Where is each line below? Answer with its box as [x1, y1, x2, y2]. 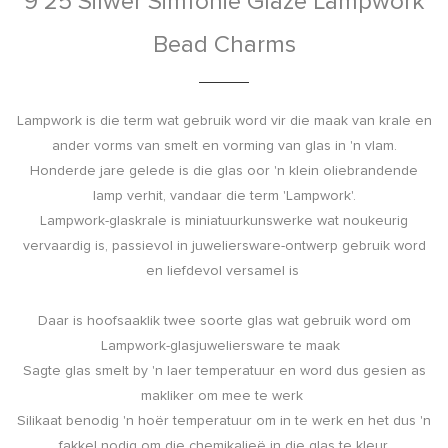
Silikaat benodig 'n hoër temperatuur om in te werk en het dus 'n [17, 413, 431, 428]
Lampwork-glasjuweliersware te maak [100, 338, 348, 353]
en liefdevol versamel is [145, 263, 303, 278]
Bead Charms [152, 32, 296, 57]
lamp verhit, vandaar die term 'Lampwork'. [92, 188, 356, 203]
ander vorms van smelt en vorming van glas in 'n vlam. [51, 138, 397, 153]
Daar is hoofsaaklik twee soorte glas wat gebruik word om [37, 313, 411, 328]
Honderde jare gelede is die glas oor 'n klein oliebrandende [30, 163, 418, 178]
